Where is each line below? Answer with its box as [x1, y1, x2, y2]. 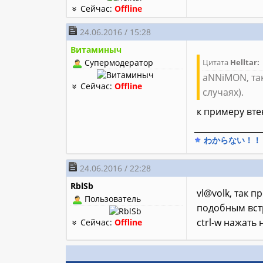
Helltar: [230, 57, 259, 68]
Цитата [202, 57, 230, 68]
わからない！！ [201, 134, 261, 146]
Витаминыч [70, 44, 122, 56]
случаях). [202, 86, 244, 99]
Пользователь [82, 193, 141, 205]
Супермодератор [82, 57, 154, 69]
